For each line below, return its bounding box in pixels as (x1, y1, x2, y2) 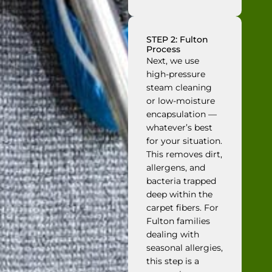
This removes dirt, (146, 149, 223, 160)
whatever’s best (146, 123, 213, 133)
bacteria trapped (146, 176, 217, 186)
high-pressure (146, 69, 206, 80)
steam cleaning (146, 83, 212, 93)
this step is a (146, 256, 200, 267)
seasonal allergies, (146, 243, 223, 253)
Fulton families (146, 216, 211, 226)
